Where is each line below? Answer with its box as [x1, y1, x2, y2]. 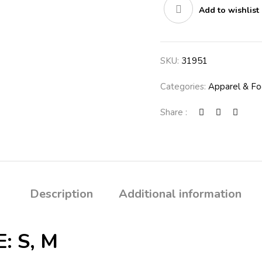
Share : [160, 106, 187, 118]
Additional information [118, 186, 242, 202]
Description [29, 186, 93, 202]
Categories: [160, 81, 208, 92]
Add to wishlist [199, 5, 259, 16]
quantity [161, 8, 194, 19]
